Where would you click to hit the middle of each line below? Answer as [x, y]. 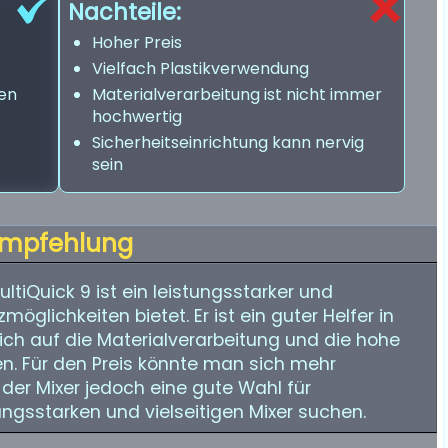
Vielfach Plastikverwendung [200, 68]
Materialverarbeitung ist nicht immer [237, 94]
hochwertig [137, 116]
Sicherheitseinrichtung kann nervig [228, 142]
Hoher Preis [137, 42]
